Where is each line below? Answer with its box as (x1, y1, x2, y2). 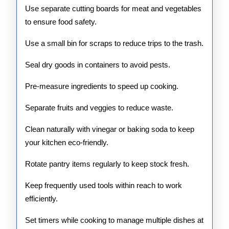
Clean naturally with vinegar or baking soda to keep (25, 125, 194, 133)
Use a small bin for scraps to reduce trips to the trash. (25, 39, 203, 48)
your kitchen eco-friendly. (25, 138, 108, 147)
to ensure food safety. (25, 17, 97, 26)
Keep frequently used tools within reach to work (25, 181, 182, 190)
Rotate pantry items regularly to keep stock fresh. (25, 159, 189, 168)
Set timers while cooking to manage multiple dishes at (25, 216, 203, 224)
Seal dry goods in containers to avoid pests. (25, 60, 170, 69)
